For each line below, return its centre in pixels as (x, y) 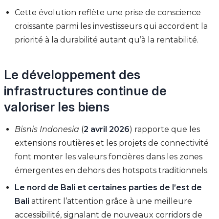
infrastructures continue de (85, 91)
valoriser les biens (57, 107)
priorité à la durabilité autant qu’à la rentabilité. (107, 40)
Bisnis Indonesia (47, 130)
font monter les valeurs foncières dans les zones (109, 157)
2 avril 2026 (107, 130)
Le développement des (72, 75)
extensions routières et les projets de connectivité (112, 143)
